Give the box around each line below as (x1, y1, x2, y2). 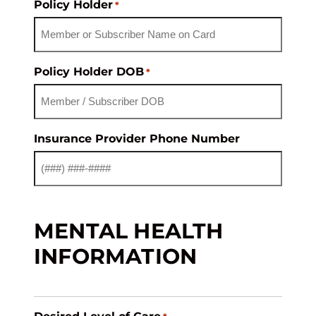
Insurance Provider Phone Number (34, 131, 240, 145)
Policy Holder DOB (34, 64, 144, 78)
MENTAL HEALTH (34, 217, 224, 244)
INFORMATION (34, 243, 197, 269)
